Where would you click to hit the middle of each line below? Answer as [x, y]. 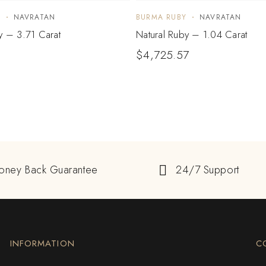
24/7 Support [208, 170]
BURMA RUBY [161, 18]
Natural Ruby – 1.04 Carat [192, 35]
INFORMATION [42, 244]
